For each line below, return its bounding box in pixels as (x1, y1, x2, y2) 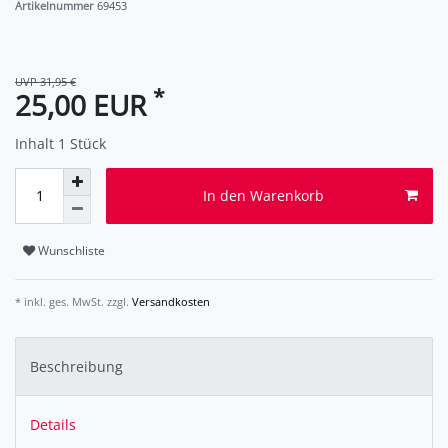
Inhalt (15, 133, 58, 153)
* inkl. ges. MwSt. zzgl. (15, 293, 129, 309)
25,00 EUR (15, 85, 153, 124)
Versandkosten (129, 293, 210, 309)
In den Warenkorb (202, 186, 324, 206)
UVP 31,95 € (15, 73, 76, 89)
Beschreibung (30, 356, 123, 376)
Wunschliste (38, 242, 105, 260)
